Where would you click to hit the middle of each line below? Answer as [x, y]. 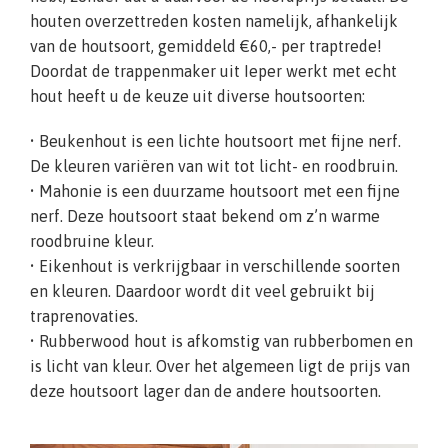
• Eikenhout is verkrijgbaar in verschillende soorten [215, 266]
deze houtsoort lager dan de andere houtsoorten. [205, 391]
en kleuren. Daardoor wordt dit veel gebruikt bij [202, 291]
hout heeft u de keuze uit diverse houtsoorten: [197, 96]
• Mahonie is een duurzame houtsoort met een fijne [215, 191]
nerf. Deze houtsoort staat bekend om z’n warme [205, 216]
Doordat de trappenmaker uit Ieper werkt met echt [213, 71]
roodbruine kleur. [92, 241]
